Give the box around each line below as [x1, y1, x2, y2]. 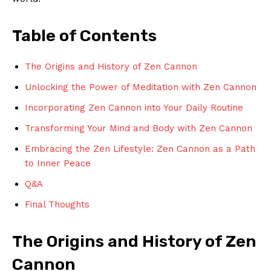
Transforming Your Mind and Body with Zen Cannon [25, 122, 252, 134]
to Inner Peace [25, 157, 91, 169]
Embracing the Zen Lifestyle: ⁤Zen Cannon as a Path [25, 143, 255, 154]
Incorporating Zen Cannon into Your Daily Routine [25, 102, 243, 113]
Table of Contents [12, 25, 157, 45]
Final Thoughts [25, 198, 90, 210]
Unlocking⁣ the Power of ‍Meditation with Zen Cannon [25, 81, 256, 93]
